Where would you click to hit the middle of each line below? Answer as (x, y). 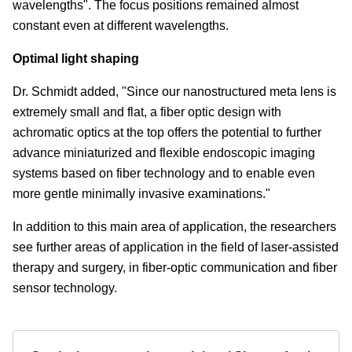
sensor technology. (65, 288)
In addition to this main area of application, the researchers (174, 226)
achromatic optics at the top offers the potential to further (167, 132)
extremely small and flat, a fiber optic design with (147, 112)
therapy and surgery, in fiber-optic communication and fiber (175, 267)
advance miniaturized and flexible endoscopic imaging (164, 152)
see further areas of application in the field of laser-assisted (176, 247)
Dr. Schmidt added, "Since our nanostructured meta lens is (174, 91)
